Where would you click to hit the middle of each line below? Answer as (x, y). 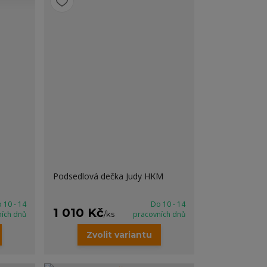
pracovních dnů (159, 214)
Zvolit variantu (119, 235)
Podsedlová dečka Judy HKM (108, 176)
